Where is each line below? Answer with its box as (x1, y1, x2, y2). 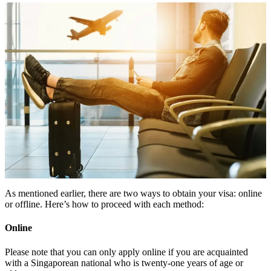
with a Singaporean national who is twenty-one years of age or (5, 257, 243, 268)
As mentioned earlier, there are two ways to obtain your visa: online (5, 188, 262, 198)
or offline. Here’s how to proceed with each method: (5, 198, 204, 209)
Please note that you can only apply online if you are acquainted (5, 246, 248, 257)
